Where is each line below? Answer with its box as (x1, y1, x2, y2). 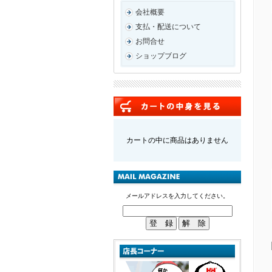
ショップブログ (135, 52, 186, 60)
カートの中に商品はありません (126, 136, 228, 144)
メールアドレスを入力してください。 (126, 192, 229, 199)
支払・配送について (135, 22, 201, 31)
